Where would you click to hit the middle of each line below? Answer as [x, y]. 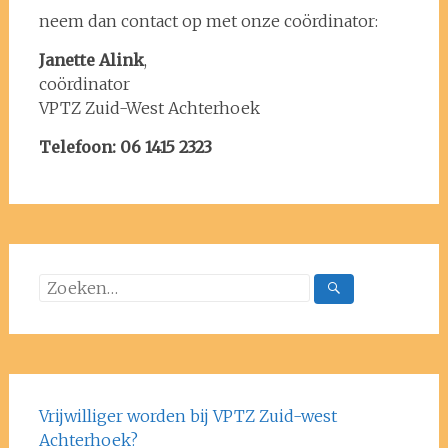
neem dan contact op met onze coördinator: [208, 20]
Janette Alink [91, 59]
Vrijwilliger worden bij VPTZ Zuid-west [187, 415]
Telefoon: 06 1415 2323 [125, 146]
